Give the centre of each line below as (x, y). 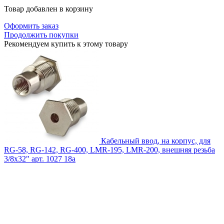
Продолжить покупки (41, 35)
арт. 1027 (47, 159)
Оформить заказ (31, 26)
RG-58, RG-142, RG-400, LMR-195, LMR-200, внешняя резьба (109, 150)
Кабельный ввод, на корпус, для (156, 141)
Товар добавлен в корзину (48, 9)
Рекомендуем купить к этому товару (66, 44)
